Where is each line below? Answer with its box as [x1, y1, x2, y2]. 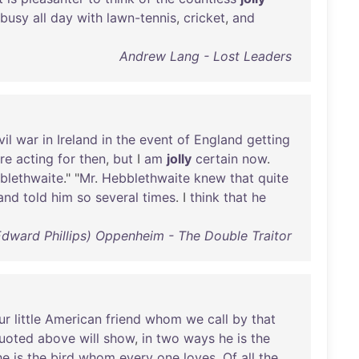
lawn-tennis [107, 10, 176, 26]
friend [106, 311, 141, 327]
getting [247, 131, 290, 147]
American [45, 311, 102, 327]
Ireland [57, 131, 98, 147]
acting [16, 151, 54, 167]
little [14, 311, 41, 327]
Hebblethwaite [102, 170, 190, 186]
